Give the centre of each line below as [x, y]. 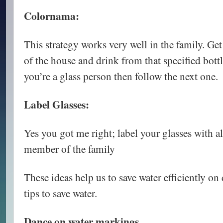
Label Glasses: [56, 104]
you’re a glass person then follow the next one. [121, 76]
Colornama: [52, 15]
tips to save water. [60, 193]
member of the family [69, 148]
